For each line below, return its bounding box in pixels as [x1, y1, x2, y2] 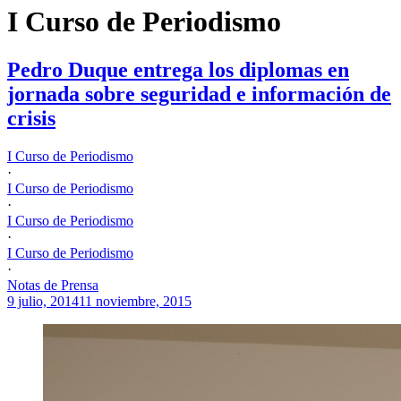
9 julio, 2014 [7, 293, 79, 309]
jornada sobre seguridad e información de [7, 81, 391, 106]
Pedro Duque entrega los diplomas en [7, 57, 349, 81]
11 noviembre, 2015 [79, 293, 192, 309]
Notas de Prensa [7, 277, 98, 293]
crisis [7, 106, 55, 130]
